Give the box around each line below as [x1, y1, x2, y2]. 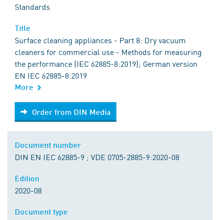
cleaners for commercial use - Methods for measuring [15, 46, 202, 57]
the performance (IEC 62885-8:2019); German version [15, 58, 197, 69]
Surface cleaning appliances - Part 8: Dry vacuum [15, 34, 186, 46]
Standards [15, 1, 50, 12]
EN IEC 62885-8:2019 [15, 70, 87, 81]
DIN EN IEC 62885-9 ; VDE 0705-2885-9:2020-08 [15, 151, 179, 163]
